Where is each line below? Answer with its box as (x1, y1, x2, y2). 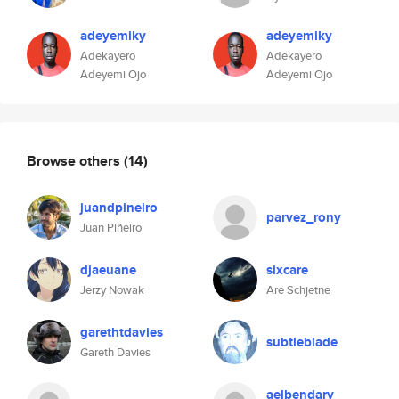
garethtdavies (80, 322, 163, 342)
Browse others (27, 150, 124, 171)
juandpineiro (80, 198, 158, 217)
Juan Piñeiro (80, 219, 142, 236)
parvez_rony (266, 208, 341, 227)
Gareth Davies (80, 344, 151, 361)
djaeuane (80, 260, 136, 280)
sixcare (266, 260, 308, 280)
